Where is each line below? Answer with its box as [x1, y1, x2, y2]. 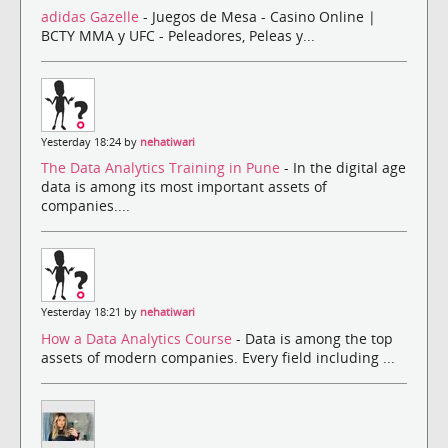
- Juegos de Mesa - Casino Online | [143, 7, 376, 27]
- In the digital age [284, 158, 406, 178]
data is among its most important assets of [41, 177, 327, 197]
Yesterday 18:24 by [41, 135, 140, 150]
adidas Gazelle [41, 7, 143, 27]
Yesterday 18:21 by [41, 305, 140, 320]
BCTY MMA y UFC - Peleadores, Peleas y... [41, 26, 315, 46]
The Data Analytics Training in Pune [41, 158, 284, 178]
